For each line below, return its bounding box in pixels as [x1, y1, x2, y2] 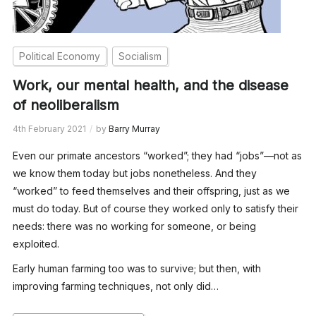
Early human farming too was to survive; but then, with [12, 262, 261, 274]
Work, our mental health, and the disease [12, 76, 288, 94]
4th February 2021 [12, 123, 86, 134]
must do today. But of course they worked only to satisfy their [12, 202, 298, 214]
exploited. [12, 237, 59, 250]
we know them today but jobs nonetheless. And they [12, 166, 257, 179]
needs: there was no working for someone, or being [12, 219, 256, 232]
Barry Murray [108, 123, 160, 134]
